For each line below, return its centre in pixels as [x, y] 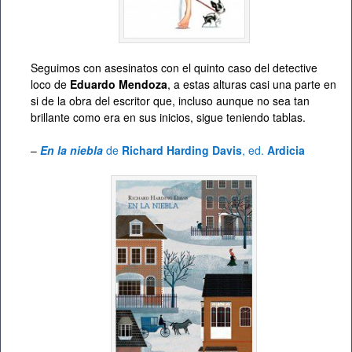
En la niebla [71, 150]
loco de [50, 84]
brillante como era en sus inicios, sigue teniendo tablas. [168, 117]
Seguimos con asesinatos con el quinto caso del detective [174, 67]
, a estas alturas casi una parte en [252, 84]
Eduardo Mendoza [119, 84]
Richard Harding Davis [182, 150]
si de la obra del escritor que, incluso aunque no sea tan [170, 100]
